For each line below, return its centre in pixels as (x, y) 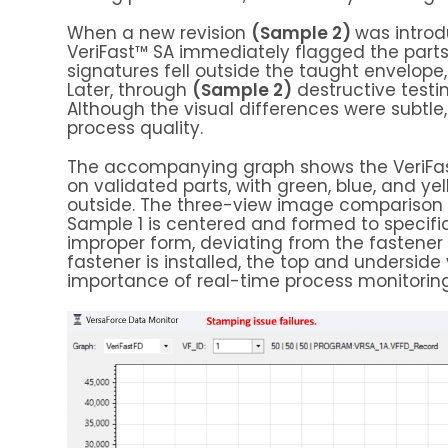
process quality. (135, 127)
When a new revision (159, 32)
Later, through (129, 89)
